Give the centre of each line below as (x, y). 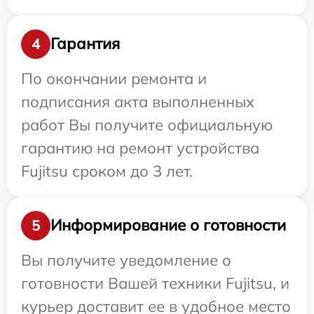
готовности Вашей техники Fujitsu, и (155, 283)
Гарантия (85, 44)
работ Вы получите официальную (147, 124)
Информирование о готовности (168, 225)
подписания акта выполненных (138, 101)
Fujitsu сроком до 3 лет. (107, 171)
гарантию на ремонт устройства (140, 148)
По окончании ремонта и (114, 78)
